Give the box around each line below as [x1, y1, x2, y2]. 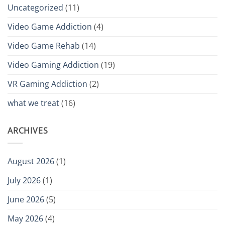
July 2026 [8, 174, 41, 186]
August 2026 [8, 155, 54, 167]
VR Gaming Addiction [8, 78, 87, 90]
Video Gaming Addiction [8, 59, 99, 71]
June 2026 [8, 193, 44, 205]
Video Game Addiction [8, 21, 92, 33]
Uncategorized [8, 2, 63, 14]
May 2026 [8, 212, 43, 224]
